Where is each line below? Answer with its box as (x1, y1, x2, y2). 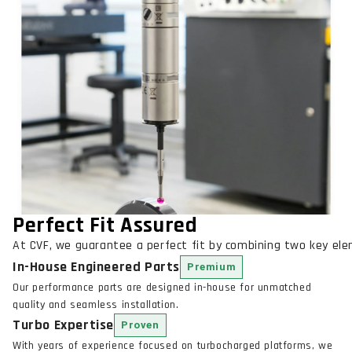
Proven (121, 318, 159, 331)
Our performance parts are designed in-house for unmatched (13, 280, 312, 295)
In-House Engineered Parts (13, 257, 180, 276)
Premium (187, 260, 236, 273)
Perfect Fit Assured (13, 211, 198, 240)
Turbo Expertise (13, 315, 114, 334)
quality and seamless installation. (13, 297, 179, 312)
